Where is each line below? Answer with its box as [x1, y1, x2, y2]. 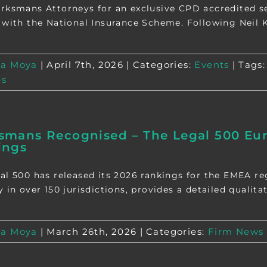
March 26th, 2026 [46, 226, 137, 237]
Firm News [207, 226, 264, 237]
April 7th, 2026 [46, 59, 124, 70]
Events [194, 59, 229, 70]
